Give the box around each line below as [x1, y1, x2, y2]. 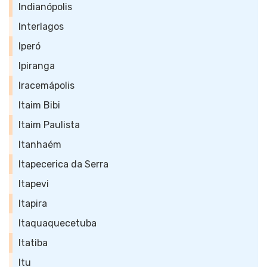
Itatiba [18, 237, 48, 249]
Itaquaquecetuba [18, 218, 97, 229]
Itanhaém [18, 139, 61, 150]
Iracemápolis [18, 80, 74, 91]
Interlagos [18, 21, 64, 32]
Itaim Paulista [18, 119, 80, 131]
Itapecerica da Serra [18, 159, 108, 170]
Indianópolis [18, 1, 72, 13]
